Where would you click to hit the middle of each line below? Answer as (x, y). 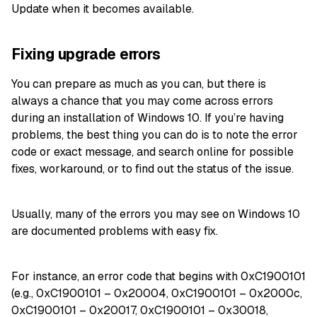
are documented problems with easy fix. (115, 231)
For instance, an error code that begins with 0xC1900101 (158, 276)
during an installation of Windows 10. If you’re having (148, 117)
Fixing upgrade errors (86, 54)
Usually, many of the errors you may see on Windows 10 (156, 214)
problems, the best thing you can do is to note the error (155, 134)
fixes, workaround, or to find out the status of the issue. (152, 168)
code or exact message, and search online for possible (152, 151)
